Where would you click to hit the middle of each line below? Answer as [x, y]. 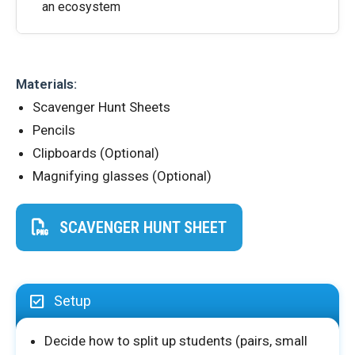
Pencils [54, 130]
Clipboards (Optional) [96, 153]
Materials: [46, 84]
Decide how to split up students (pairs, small [176, 341]
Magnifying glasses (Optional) [122, 176]
